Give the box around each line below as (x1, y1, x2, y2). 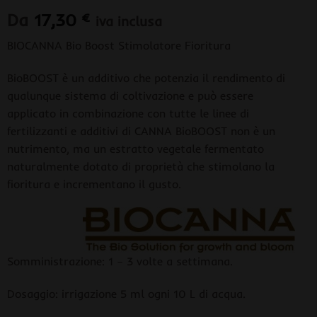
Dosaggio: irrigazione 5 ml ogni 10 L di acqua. (6, 287, 246, 301)
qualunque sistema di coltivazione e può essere (6, 88, 253, 103)
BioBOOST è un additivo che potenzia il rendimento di (6, 70, 285, 85)
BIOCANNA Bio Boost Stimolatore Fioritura (6, 38, 231, 52)
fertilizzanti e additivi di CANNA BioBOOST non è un (6, 123, 275, 138)
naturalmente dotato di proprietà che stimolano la (6, 158, 275, 173)
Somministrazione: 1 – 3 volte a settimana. (6, 254, 233, 269)
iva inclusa (95, 12, 162, 30)
